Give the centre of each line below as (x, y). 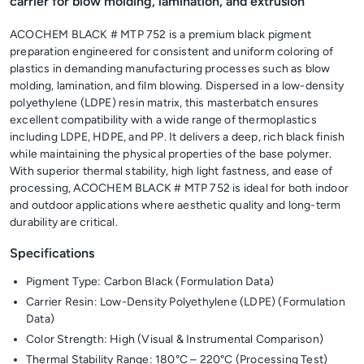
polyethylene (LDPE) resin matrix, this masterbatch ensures (165, 103)
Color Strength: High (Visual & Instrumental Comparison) (175, 339)
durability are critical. (64, 222)
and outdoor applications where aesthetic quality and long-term (175, 205)
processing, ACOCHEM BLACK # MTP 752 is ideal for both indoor (180, 188)
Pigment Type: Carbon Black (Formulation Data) (150, 282)
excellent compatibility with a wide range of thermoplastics (163, 120)
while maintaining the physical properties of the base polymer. (171, 154)
